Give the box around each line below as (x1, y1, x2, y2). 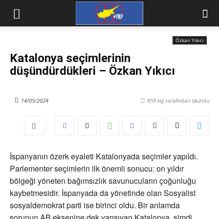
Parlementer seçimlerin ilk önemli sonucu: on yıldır (10, 163, 184, 175)
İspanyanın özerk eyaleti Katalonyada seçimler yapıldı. (10, 151, 198, 162)
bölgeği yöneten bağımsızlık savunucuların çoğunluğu (10, 175, 196, 187)
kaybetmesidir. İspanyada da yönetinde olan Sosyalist (10, 187, 196, 199)
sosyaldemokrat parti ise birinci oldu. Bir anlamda (10, 199, 180, 211)
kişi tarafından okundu (156, 97, 209, 105)
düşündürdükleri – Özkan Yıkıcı (10, 64, 175, 78)
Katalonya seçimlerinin (10, 51, 131, 65)
